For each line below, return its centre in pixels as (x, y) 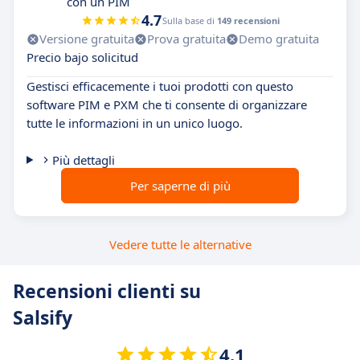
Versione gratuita (87, 39)
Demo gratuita (279, 39)
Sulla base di (189, 20)
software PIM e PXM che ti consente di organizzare (167, 104)
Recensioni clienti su (107, 291)
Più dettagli (83, 160)
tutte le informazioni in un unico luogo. (135, 123)
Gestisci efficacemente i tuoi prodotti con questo (160, 86)
